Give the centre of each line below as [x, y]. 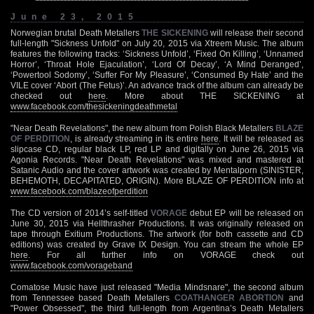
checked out [49, 96]
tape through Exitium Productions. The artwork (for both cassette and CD [157, 234]
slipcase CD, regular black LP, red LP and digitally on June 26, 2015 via [157, 149]
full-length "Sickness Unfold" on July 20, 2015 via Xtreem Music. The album [157, 43]
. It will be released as [261, 138]
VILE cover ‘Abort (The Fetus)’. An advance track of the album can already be [157, 85]
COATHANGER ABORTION [229, 298]
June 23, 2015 [75, 16]
